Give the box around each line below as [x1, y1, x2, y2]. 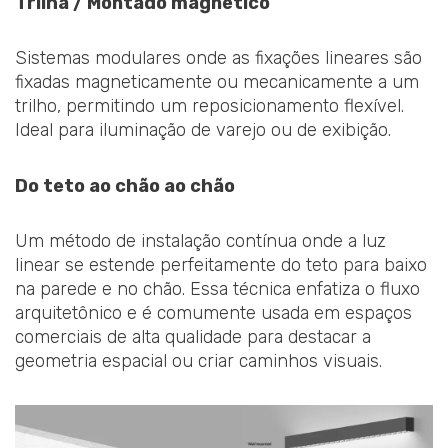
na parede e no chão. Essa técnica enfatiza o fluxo [15, 278, 420, 301]
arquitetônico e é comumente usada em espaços [15, 302, 412, 325]
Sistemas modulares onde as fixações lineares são [15, 47, 422, 70]
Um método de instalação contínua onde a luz [15, 230, 386, 253]
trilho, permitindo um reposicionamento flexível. [15, 95, 404, 118]
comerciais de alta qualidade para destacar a [15, 326, 371, 349]
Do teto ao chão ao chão [15, 174, 235, 197]
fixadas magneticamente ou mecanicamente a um [15, 71, 419, 94]
